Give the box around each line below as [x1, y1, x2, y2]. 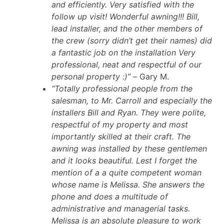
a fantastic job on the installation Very [51, 47, 195, 58]
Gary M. [137, 71, 169, 82]
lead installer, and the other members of [51, 23, 202, 34]
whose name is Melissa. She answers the [51, 179, 204, 190]
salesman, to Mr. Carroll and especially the [51, 95, 212, 106]
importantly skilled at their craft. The [51, 131, 190, 142]
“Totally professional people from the [51, 83, 192, 94]
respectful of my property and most [51, 119, 188, 130]
